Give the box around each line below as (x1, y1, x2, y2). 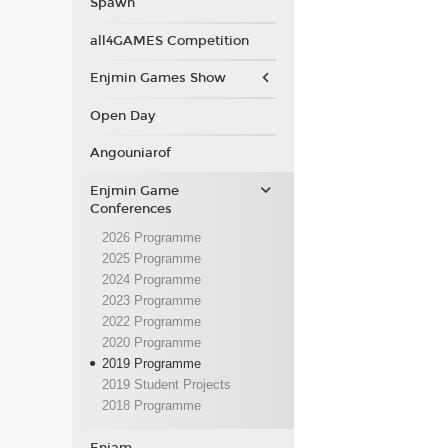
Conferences (89, 200, 172, 217)
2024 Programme (101, 272, 201, 288)
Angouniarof (89, 145, 171, 161)
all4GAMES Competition (89, 32, 249, 49)
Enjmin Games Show (89, 70, 226, 86)
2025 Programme (101, 251, 201, 267)
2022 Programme (101, 314, 201, 330)
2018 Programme (101, 398, 201, 414)
